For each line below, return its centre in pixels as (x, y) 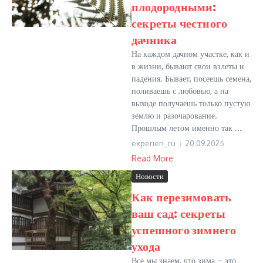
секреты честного (180, 23)
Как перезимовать (182, 196)
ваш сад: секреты (179, 213)
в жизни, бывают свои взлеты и (188, 66)
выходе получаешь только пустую (191, 103)
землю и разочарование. (174, 115)
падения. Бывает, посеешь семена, (191, 78)
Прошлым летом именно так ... (187, 128)
